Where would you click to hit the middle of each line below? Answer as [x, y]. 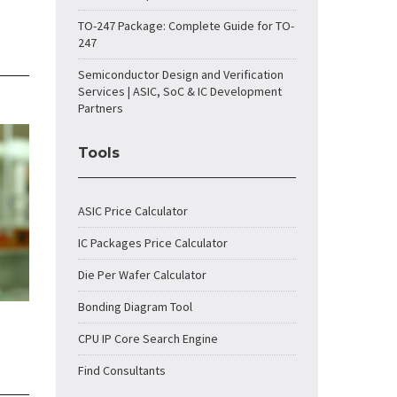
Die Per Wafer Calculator [142, 275]
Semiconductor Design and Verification [181, 74]
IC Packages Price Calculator [153, 243]
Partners [101, 108]
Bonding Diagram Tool [135, 307]
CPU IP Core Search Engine [148, 339]
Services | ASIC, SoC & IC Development [180, 91]
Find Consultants [122, 370]
